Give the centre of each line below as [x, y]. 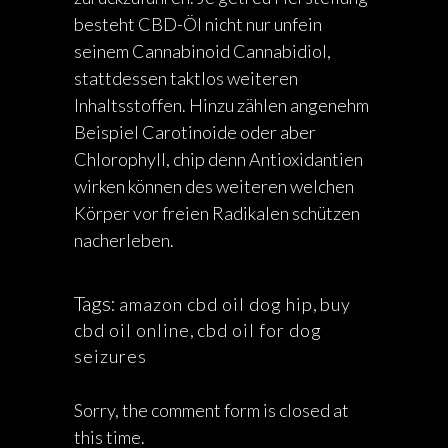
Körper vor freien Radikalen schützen [217, 213]
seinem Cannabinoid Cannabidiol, [202, 51]
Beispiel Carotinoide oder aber [195, 132]
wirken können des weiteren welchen [214, 186]
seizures [110, 356]
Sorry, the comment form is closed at [211, 410]
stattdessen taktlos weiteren [186, 78]
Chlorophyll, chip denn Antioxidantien [218, 159]
